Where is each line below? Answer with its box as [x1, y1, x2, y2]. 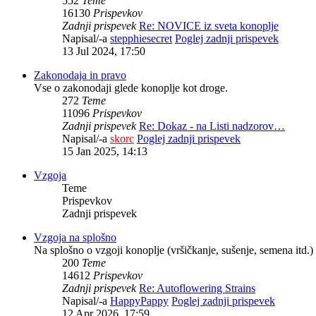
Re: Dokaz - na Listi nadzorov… [139, 120, 285, 133]
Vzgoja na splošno [34, 231, 116, 244]
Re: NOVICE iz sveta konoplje [139, 20, 279, 32]
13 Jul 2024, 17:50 [62, 45, 145, 58]
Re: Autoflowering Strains [139, 282, 255, 295]
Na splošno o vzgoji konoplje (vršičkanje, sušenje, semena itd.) [34, 244, 313, 257]
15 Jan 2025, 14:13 [62, 145, 147, 158]
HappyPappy [110, 295, 169, 308]
